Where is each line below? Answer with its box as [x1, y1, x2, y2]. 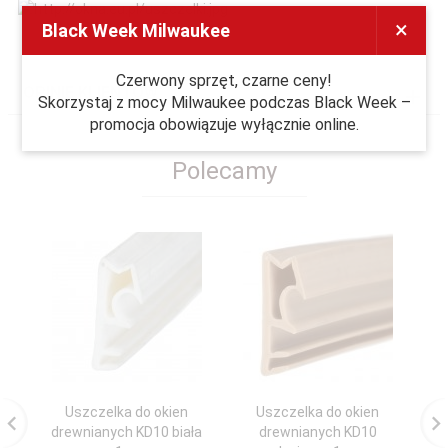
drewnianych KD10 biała [51, 424, 202, 441]
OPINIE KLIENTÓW [23, 83, 158, 103]
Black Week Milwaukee [42, 20, 231, 41]
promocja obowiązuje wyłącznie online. [89, 115, 359, 134]
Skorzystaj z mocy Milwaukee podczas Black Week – [37, 93, 411, 112]
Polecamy [171, 157, 277, 186]
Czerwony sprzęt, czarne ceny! [116, 71, 332, 90]
